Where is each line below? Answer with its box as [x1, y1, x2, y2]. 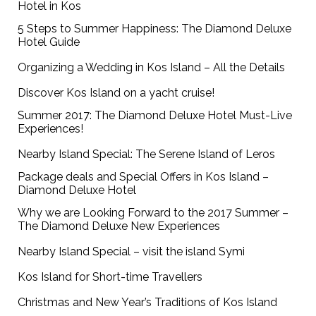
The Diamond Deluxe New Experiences [18, 219, 221, 233]
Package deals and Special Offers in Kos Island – [18, 170, 269, 184]
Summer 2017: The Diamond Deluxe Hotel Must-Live [18, 109, 293, 123]
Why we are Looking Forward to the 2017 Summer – [18, 206, 289, 220]
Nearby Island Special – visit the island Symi [18, 245, 245, 259]
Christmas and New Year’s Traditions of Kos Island [18, 296, 278, 310]
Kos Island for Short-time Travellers [18, 270, 203, 284]
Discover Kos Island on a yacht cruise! [18, 86, 215, 100]
